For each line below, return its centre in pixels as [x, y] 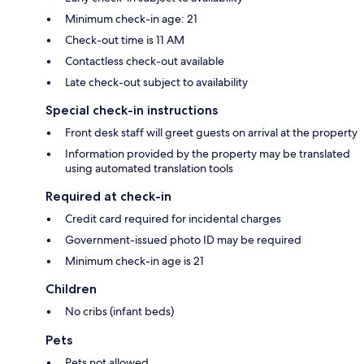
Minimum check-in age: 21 [131, 19]
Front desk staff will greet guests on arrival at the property [211, 133]
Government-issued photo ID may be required [183, 240]
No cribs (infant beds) [119, 312]
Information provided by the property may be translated [208, 154]
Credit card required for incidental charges [173, 219]
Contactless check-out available [145, 61]
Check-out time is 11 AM [125, 40]
